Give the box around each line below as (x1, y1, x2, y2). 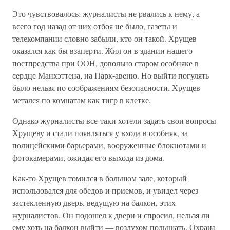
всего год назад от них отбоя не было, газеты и (12, 21, 177, 31)
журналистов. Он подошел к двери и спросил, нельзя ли (12, 209, 210, 220)
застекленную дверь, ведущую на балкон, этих (12, 197, 176, 208)
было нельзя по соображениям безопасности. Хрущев (12, 82, 200, 93)
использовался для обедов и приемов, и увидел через (12, 185, 198, 196)
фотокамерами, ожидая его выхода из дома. (12, 152, 164, 163)
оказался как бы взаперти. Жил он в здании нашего (12, 45, 193, 56)
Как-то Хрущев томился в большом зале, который (12, 172, 187, 183)
